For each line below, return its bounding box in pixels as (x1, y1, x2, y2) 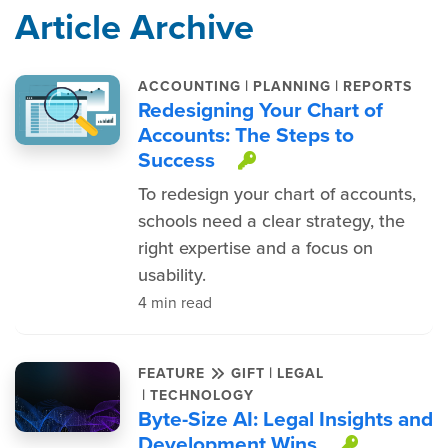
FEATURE (137, 362, 210, 384)
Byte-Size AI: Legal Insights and (137, 403, 433, 434)
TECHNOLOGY (149, 384, 254, 406)
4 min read (137, 291, 212, 314)
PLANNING (252, 75, 331, 97)
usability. (137, 262, 206, 288)
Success (137, 144, 215, 175)
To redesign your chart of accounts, (137, 181, 416, 207)
